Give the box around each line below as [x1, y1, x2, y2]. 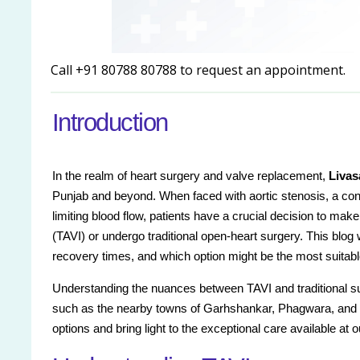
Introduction [52, 108, 168, 137]
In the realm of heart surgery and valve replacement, [52, 169, 329, 183]
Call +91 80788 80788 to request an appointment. [51, 61, 346, 80]
